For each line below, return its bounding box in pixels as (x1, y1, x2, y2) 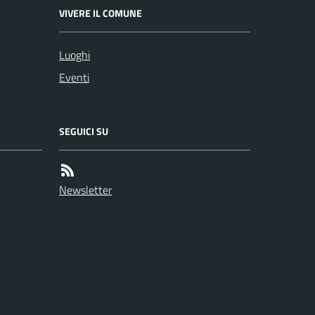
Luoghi (59, 46, 90, 63)
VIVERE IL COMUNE (59, 6, 142, 20)
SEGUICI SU (59, 124, 108, 139)
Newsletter (59, 181, 112, 198)
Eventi (59, 69, 89, 86)
